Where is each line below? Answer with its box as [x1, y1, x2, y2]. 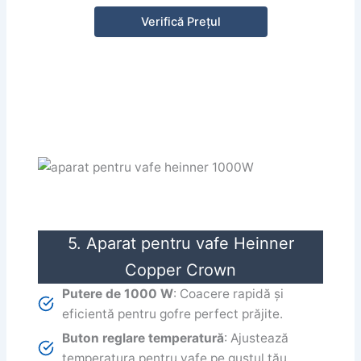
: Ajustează [224, 330, 289, 346]
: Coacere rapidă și [173, 286, 284, 302]
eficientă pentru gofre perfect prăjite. [62, 306, 284, 322]
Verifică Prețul [140, 15, 221, 30]
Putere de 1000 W [62, 286, 174, 302]
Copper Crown [125, 260, 236, 280]
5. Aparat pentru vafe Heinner [67, 234, 294, 254]
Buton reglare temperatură [62, 330, 225, 346]
